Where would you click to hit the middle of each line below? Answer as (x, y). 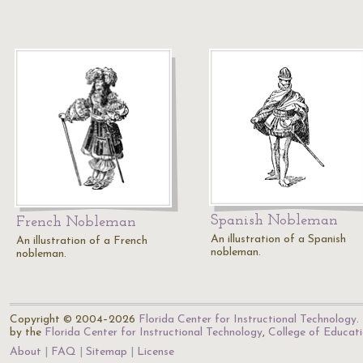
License (156, 352)
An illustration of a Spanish (278, 239)
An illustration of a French (82, 241)
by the (27, 333)
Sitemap (107, 352)
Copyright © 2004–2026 (74, 320)
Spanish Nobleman (274, 221)
